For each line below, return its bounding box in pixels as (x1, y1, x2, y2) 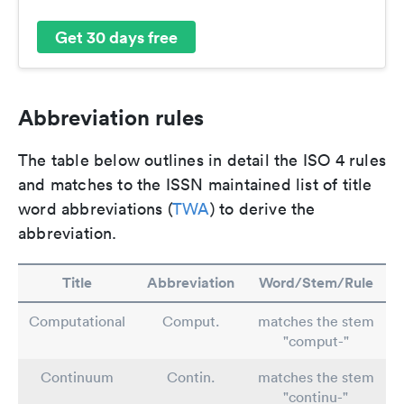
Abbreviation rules (18, 104, 204, 132)
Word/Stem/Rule (258, 273, 373, 293)
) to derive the (209, 198, 316, 220)
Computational (29, 312, 125, 331)
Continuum (41, 368, 114, 387)
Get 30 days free (55, 25, 178, 48)
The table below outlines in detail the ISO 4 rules (18, 150, 387, 171)
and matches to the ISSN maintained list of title (18, 174, 372, 196)
